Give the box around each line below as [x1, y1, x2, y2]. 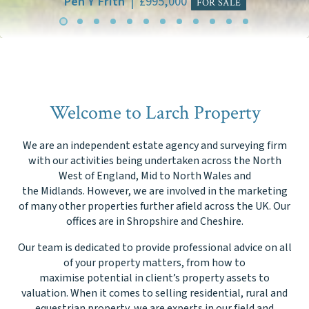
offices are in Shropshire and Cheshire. [66, 213, 243, 229]
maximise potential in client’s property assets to [39, 270, 270, 286]
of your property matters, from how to [63, 255, 246, 270]
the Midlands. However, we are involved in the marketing [21, 183, 288, 199]
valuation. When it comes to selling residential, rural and [21, 285, 288, 301]
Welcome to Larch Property [49, 99, 260, 126]
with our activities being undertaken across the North [28, 152, 281, 168]
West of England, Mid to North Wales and [58, 168, 251, 183]
